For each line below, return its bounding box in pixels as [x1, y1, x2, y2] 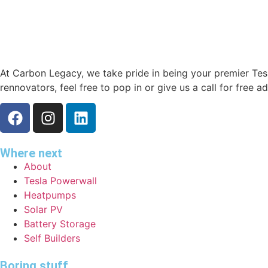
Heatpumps [24, 189, 76, 202]
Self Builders [24, 232, 80, 245]
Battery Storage [24, 218, 96, 230]
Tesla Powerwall [24, 175, 97, 187]
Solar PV [24, 203, 63, 216]
